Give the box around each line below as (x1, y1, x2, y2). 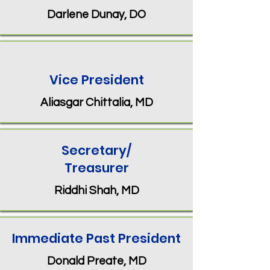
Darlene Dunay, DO (47, 8, 146, 20)
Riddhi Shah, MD (54, 184, 139, 196)
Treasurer (64, 159, 129, 177)
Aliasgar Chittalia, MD (40, 96, 153, 108)
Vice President (49, 71, 144, 89)
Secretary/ (61, 142, 131, 159)
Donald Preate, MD (46, 255, 146, 267)
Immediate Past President (12, 230, 181, 247)
